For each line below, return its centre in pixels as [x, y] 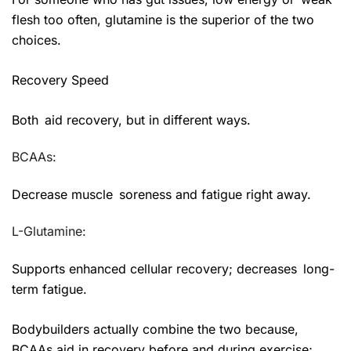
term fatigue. [49, 289]
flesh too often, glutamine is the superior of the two [163, 19]
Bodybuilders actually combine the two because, [158, 329]
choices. [36, 40]
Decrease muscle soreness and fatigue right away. [161, 194]
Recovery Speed [60, 80]
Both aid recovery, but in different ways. [131, 119]
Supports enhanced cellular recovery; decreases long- [173, 268]
